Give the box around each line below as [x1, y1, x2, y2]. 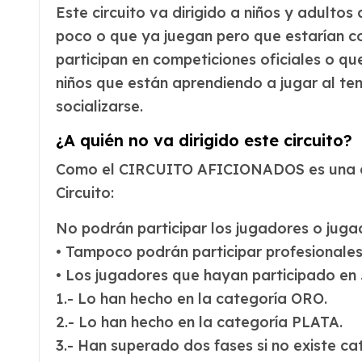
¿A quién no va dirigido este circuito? [56, 130, 352, 150]
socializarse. [56, 97, 143, 116]
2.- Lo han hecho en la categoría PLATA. [56, 313, 343, 331]
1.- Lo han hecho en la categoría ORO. [56, 289, 327, 308]
